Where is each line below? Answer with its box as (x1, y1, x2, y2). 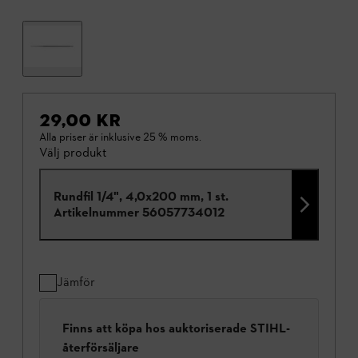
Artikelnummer (54, 205, 139, 221)
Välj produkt (39, 145, 107, 161)
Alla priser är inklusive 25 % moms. (39, 130, 201, 145)
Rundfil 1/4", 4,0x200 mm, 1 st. (54, 189, 229, 205)
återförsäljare (62, 340, 139, 356)
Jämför (57, 274, 95, 290)
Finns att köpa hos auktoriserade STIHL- (62, 320, 290, 336)
